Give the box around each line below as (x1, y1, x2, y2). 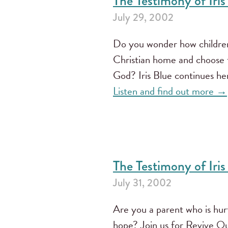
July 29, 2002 (113, 9, 174, 25)
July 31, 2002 (113, 175, 172, 190)
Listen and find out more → (113, 82, 227, 99)
